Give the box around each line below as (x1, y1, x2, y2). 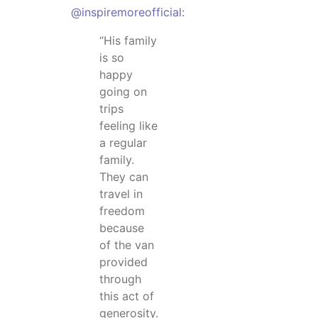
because (99, 221, 144, 236)
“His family (99, 33, 157, 48)
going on (99, 84, 147, 99)
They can (99, 170, 148, 185)
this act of (99, 289, 154, 304)
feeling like (99, 119, 158, 133)
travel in (99, 187, 143, 202)
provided (99, 255, 148, 270)
